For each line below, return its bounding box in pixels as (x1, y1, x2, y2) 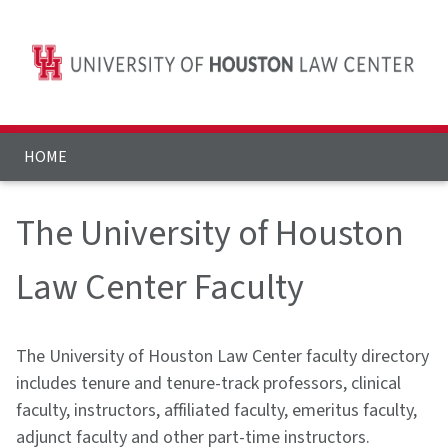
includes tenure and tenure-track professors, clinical (16, 371, 401, 397)
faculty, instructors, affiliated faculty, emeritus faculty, (16, 398, 417, 424)
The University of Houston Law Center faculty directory (16, 344, 429, 370)
